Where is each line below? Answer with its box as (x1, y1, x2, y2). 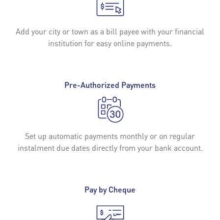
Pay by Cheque (84, 184, 136, 194)
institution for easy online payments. (48, 37, 172, 48)
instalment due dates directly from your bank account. (17, 142, 203, 153)
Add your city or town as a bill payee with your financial (16, 26, 204, 36)
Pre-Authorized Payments (64, 79, 156, 90)
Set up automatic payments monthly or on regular (25, 130, 195, 141)
